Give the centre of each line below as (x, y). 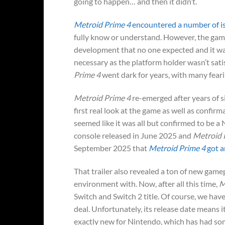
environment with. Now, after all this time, (146, 183)
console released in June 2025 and (133, 135)
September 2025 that (111, 148)
